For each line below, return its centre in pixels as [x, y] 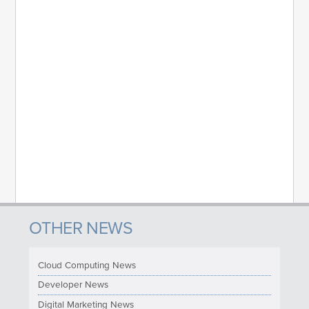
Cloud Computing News [87, 265]
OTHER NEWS [81, 229]
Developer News [73, 285]
